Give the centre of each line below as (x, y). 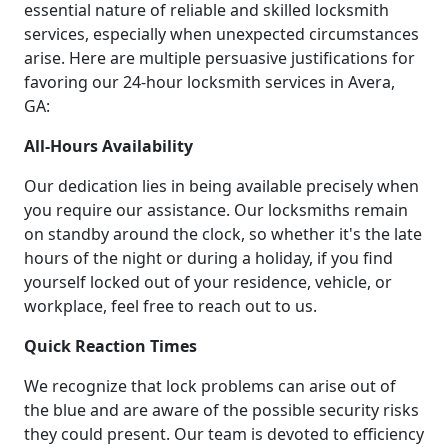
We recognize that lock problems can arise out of (210, 386)
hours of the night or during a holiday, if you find (208, 258)
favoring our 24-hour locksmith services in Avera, (209, 82)
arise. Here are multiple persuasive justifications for (219, 58)
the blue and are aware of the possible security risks (221, 410)
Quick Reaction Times (110, 346)
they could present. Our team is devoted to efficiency (224, 434)
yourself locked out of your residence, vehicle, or (208, 282)
